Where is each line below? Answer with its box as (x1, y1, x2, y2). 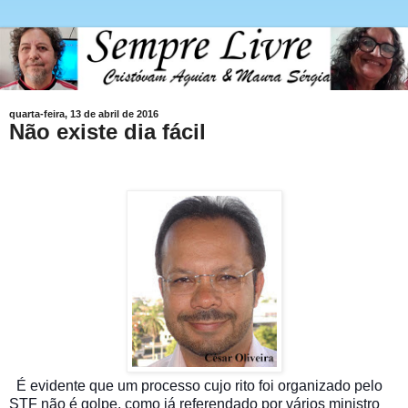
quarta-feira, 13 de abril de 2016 (9, 108, 158, 120)
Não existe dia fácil (9, 119, 206, 145)
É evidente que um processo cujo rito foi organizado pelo (16, 378, 382, 394)
